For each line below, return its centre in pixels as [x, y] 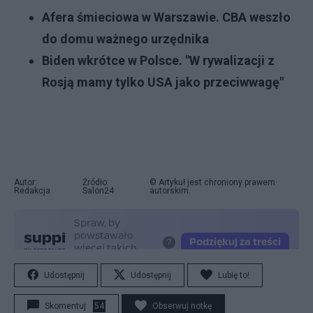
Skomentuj [65, 306]
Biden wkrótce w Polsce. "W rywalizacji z [158, 60]
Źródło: [95, 182]
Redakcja [32, 191]
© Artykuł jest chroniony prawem [212, 182]
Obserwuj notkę [182, 306]
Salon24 [98, 191]
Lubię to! [234, 275]
